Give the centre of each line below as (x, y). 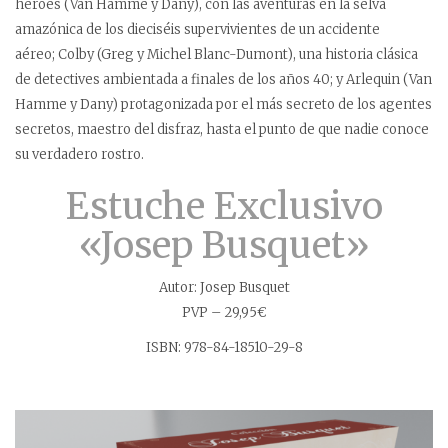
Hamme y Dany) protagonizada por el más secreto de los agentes (223, 104)
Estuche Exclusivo (224, 206)
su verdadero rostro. (79, 154)
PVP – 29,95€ (224, 312)
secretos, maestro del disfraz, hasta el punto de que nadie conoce (222, 129)
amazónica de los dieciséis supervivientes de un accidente (197, 29)
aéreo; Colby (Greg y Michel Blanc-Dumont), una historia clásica (216, 54)
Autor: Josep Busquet (224, 287)
